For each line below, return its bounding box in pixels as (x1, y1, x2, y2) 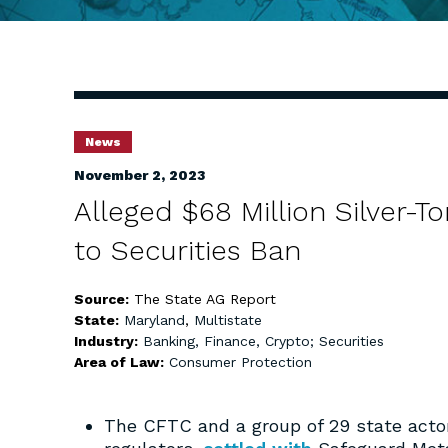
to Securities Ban (74, 234, 301, 267)
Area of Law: (74, 354, 168, 370)
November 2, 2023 (74, 167, 206, 183)
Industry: (74, 333, 142, 349)
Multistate (194, 312, 262, 328)
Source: (74, 291, 133, 307)
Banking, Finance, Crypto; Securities (143, 333, 384, 349)
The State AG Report (134, 291, 276, 307)
